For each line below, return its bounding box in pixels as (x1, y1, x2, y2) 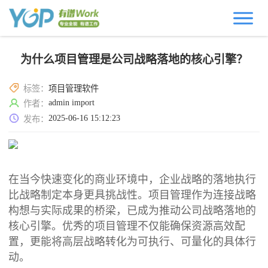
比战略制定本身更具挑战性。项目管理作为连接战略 (8, 188, 257, 201)
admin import (48, 98, 95, 108)
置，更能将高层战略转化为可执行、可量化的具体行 (8, 235, 257, 248)
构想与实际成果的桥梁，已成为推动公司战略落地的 (8, 204, 257, 217)
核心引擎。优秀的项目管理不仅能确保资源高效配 (8, 220, 246, 232)
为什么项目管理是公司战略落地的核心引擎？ (20, 53, 248, 66)
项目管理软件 (48, 83, 99, 93)
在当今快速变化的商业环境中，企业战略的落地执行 (8, 173, 257, 185)
